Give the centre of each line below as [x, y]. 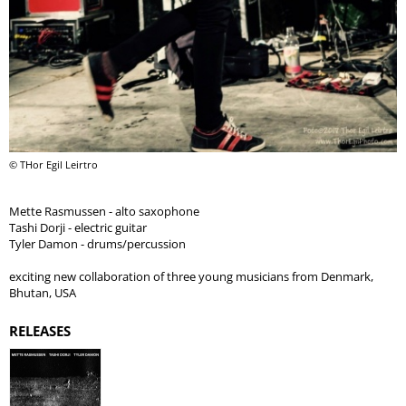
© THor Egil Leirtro [53, 164]
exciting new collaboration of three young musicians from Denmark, [191, 276]
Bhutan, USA [43, 292]
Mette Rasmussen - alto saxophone [104, 211]
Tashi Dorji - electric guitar [78, 227]
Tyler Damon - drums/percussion [97, 243]
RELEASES [40, 330]
